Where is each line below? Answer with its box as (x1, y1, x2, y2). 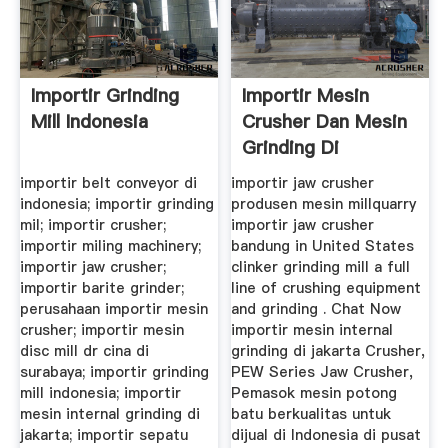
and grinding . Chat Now (231, 298, 402, 319)
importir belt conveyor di (19, 172, 197, 193)
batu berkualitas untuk (231, 403, 392, 424)
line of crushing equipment (231, 277, 422, 298)
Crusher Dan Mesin (242, 109, 408, 135)
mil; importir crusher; (19, 214, 166, 235)
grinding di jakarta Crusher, (231, 340, 426, 361)
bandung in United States (231, 235, 415, 256)
